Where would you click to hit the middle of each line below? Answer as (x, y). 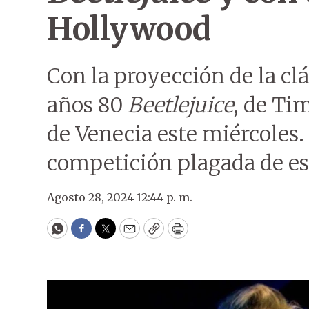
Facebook (109, 235)
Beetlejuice (180, 105)
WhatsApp (89, 235)
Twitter (128, 235)
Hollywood (129, 29)
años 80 (87, 105)
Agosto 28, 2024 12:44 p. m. (120, 197)
